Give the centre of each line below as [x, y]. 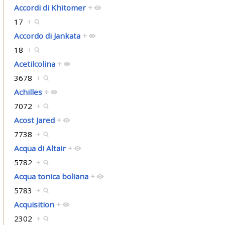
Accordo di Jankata [47, 36]
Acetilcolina [34, 64]
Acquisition [34, 205]
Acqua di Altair [40, 148]
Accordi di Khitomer [50, 8]
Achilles [28, 92]
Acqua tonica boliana [51, 177]
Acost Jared [34, 120]
